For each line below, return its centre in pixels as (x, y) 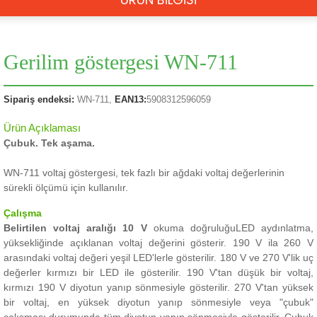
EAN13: (131, 99)
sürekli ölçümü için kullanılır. (66, 188)
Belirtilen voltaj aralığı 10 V (75, 228)
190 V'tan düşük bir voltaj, (250, 272)
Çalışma (23, 213)
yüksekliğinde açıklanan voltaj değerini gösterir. (118, 243)
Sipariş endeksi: (39, 99)
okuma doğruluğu (191, 228)
